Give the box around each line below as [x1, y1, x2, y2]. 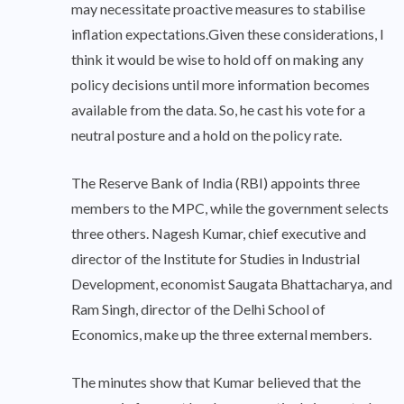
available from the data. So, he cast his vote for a [71, 101, 365, 119]
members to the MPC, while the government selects [71, 199, 389, 217]
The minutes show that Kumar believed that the [71, 373, 361, 391]
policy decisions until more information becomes [71, 76, 370, 94]
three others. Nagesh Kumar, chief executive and [71, 225, 366, 243]
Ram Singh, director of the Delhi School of [71, 300, 326, 318]
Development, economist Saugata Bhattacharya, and [71, 275, 392, 293]
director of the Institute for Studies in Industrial [71, 250, 360, 268]
